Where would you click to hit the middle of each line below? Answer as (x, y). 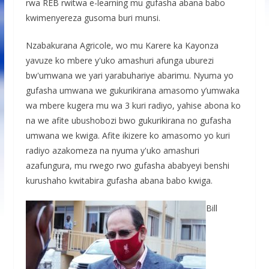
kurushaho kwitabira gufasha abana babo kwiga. (120, 180)
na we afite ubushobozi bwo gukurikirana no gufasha (128, 120)
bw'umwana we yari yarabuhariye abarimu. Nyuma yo (129, 75)
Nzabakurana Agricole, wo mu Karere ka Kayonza (122, 45)
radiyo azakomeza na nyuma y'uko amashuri (112, 150)
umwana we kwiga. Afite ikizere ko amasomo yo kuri (128, 135)
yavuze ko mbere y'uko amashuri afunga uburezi (119, 60)
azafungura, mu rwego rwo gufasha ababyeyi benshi (127, 165)
